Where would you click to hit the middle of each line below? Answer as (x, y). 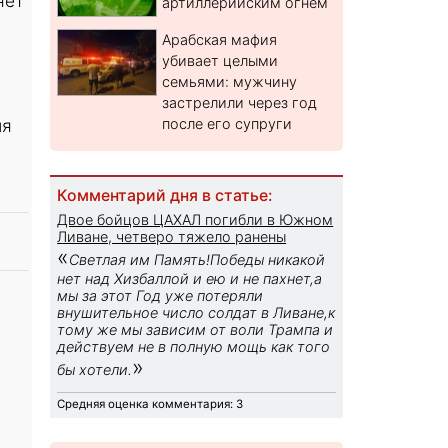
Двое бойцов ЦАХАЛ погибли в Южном (195, 220)
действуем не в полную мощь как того (194, 347)
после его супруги (227, 124)
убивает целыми (220, 61)
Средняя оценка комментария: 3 (150, 404)
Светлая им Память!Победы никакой (197, 260)
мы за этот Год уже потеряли (160, 296)
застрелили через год (240, 103)
